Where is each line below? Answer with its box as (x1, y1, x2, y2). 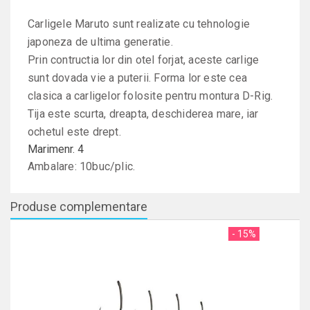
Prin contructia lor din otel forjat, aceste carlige (28, 53, 259, 66)
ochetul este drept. (28, 125, 121, 138)
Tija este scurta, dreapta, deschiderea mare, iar (28, 107, 259, 120)
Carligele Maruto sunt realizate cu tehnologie (28, 17, 250, 30)
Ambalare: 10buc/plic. (28, 160, 136, 173)
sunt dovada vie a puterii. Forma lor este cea (28, 71, 247, 84)
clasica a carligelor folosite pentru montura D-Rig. (28, 89, 273, 102)
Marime (28, 143, 64, 156)
